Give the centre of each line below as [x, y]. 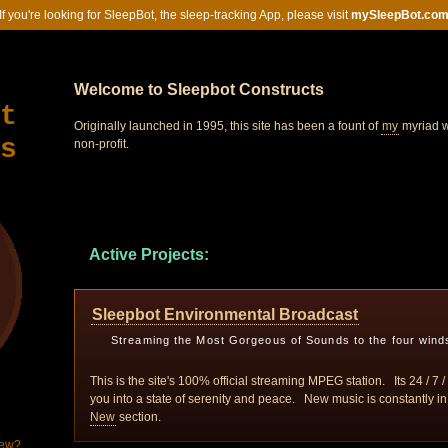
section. [138, 417]
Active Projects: [149, 254]
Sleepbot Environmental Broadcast [225, 314]
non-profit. [101, 144]
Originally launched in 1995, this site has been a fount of [227, 126]
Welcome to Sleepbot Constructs [199, 89]
